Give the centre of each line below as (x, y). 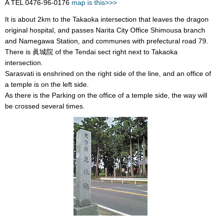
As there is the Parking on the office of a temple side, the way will (106, 95)
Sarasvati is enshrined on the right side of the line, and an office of (108, 73)
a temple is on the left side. (47, 84)
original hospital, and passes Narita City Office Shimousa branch (105, 30)
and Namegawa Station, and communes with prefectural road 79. (107, 41)
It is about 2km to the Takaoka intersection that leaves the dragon (107, 19)
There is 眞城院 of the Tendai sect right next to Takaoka (91, 52)
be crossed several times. (45, 106)
